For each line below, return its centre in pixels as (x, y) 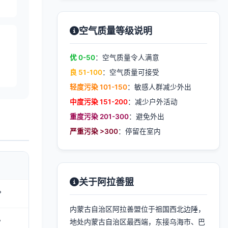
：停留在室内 (139, 131)
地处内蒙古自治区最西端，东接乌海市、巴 (137, 222)
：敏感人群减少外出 (159, 87)
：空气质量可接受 (131, 72)
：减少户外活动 (153, 102)
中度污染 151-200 (99, 102)
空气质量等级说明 (116, 31)
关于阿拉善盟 (106, 182)
